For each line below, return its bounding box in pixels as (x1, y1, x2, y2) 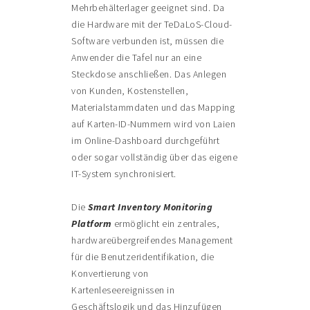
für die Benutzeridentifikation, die (71, 250, 215, 264)
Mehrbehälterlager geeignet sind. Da (71, 1, 225, 15)
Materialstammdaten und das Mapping (71, 101, 235, 114)
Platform (71, 217, 112, 230)
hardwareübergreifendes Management (71, 234, 233, 247)
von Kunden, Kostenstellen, (71, 84, 189, 98)
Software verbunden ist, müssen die (71, 35, 224, 48)
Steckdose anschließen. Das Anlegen (71, 68, 227, 81)
